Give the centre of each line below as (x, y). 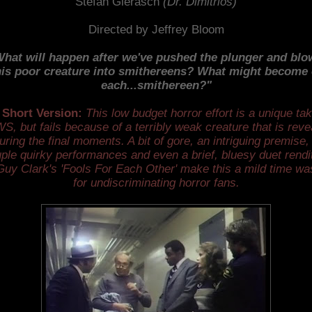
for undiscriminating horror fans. (156, 182)
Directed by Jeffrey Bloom (156, 29)
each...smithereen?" (156, 85)
